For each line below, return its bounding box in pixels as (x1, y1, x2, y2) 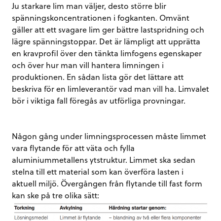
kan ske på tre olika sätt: (12, 189, 99, 201)
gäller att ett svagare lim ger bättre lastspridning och (12, 23, 204, 35)
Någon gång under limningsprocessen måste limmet (12, 130, 206, 142)
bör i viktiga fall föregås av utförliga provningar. (12, 94, 185, 106)
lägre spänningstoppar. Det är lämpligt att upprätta (12, 35, 200, 47)
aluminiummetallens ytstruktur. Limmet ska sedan (12, 153, 195, 165)
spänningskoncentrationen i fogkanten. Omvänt (12, 11, 189, 23)
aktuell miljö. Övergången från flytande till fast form (12, 177, 202, 189)
